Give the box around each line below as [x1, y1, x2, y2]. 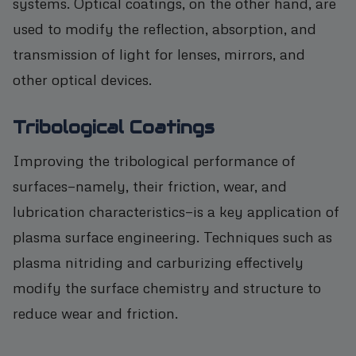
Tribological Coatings [13, 116, 215, 138]
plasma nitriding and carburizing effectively [13, 252, 304, 271]
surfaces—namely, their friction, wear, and [13, 176, 287, 195]
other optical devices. [13, 69, 152, 88]
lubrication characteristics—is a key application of [13, 201, 339, 220]
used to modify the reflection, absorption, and [13, 18, 316, 37]
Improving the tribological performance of [13, 150, 296, 169]
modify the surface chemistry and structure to [13, 277, 321, 296]
